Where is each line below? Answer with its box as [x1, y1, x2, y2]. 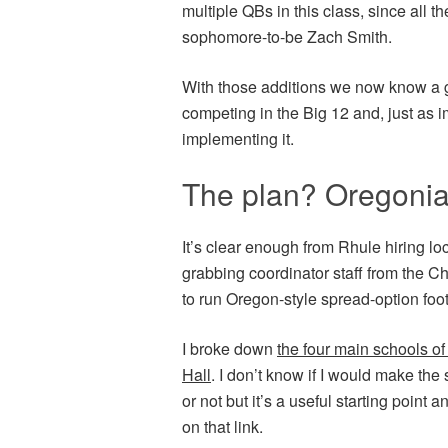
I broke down [182, 336, 277, 360]
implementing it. [182, 126, 294, 150]
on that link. [182, 414, 263, 438]
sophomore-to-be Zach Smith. [182, 24, 392, 48]
